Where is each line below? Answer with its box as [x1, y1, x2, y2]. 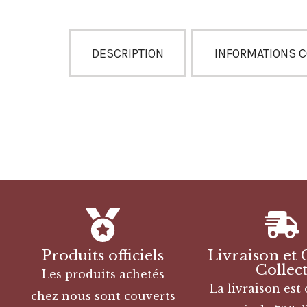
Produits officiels [42, 247, 164, 265]
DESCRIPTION [91, 45, 164, 61]
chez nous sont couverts [30, 289, 175, 304]
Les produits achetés [41, 267, 164, 282]
